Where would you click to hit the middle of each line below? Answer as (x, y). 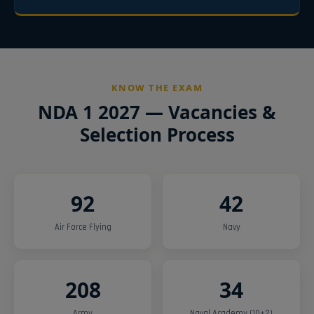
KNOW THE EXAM (157, 87)
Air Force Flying (83, 227)
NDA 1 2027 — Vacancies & (157, 112)
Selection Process (157, 134)
